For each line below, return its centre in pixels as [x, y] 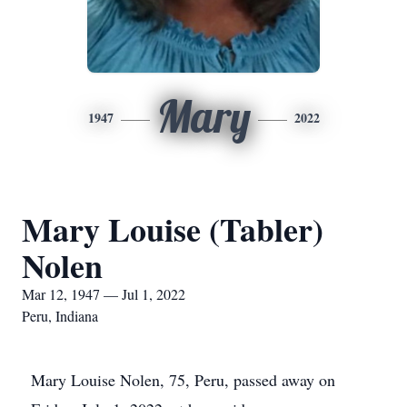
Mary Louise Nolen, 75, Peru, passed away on [183, 380]
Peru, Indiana [60, 316]
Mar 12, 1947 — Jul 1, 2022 [104, 294]
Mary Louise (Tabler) [173, 229]
